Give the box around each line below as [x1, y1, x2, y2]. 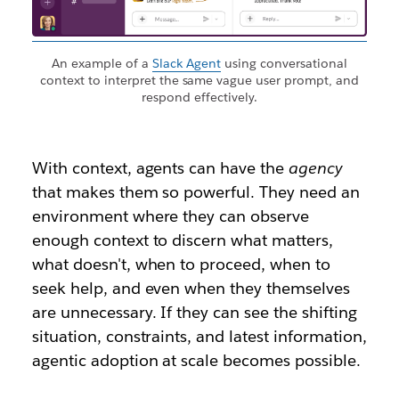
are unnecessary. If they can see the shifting [31, 302, 357, 323]
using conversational [220, 55, 347, 72]
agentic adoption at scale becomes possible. [31, 350, 361, 371]
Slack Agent [152, 55, 221, 72]
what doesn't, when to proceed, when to [31, 254, 331, 275]
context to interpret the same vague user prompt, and [39, 72, 360, 89]
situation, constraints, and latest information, [31, 326, 367, 347]
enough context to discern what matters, [31, 230, 333, 251]
